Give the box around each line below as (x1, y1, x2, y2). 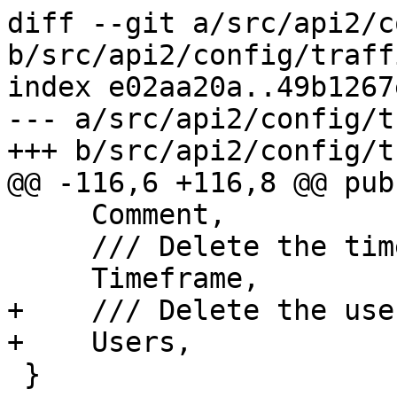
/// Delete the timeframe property (7, 230, 91, 263)
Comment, (7, 198, 91, 231)
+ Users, (7, 326, 192, 359)
